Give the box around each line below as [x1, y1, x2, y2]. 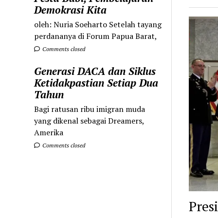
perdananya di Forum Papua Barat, [34, 30, 158, 41]
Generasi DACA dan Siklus [34, 64, 156, 78]
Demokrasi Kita [34, 2, 107, 17]
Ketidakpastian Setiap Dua [34, 75, 159, 90]
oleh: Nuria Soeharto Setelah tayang [34, 18, 162, 30]
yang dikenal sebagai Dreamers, [34, 115, 145, 126]
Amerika [34, 127, 64, 138]
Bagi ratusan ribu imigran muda [34, 103, 145, 114]
